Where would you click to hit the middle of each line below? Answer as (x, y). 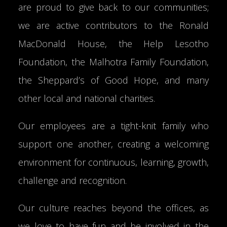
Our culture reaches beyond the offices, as (113, 208)
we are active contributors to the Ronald (113, 25)
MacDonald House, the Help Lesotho (113, 44)
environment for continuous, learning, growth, (113, 162)
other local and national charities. (88, 98)
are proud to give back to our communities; (113, 7)
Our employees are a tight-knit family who (113, 126)
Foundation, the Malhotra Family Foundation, (113, 62)
